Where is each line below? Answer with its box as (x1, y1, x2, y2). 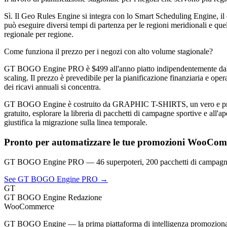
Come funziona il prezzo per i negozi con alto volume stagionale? (4, 47, 213, 56)
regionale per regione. (4, 30, 73, 39)
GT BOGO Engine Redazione (4, 193, 102, 202)
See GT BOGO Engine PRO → (4, 174, 108, 183)
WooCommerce (4, 202, 54, 211)
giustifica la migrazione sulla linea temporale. (4, 118, 147, 127)
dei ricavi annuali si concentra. (4, 83, 101, 92)
